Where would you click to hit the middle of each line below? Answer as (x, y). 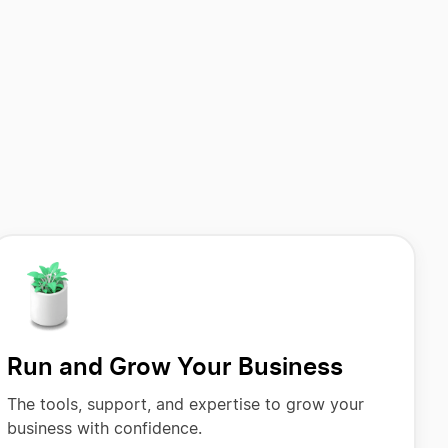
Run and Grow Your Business (174, 366)
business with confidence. (104, 428)
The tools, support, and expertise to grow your (185, 404)
